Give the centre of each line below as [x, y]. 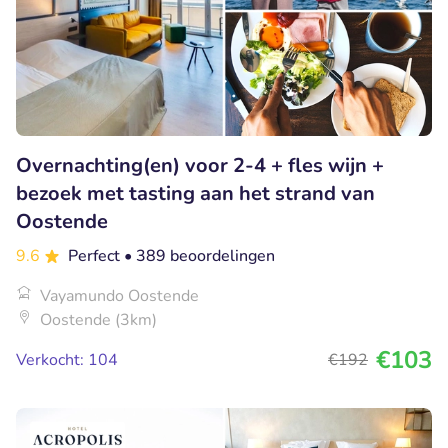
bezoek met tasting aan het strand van [195, 193]
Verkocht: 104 [67, 359]
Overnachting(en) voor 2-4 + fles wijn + [200, 165]
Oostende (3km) [98, 319]
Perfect [96, 255]
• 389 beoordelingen [199, 255]
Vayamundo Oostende [119, 295]
